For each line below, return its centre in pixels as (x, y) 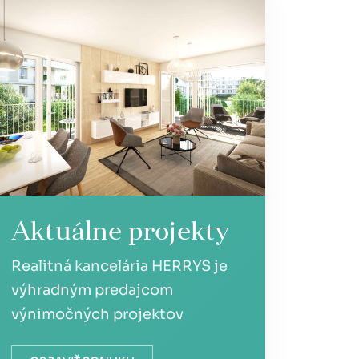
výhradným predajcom (92, 290)
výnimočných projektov (97, 314)
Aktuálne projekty (121, 233)
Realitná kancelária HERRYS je (119, 266)
